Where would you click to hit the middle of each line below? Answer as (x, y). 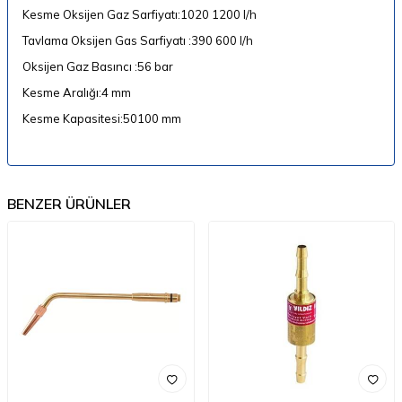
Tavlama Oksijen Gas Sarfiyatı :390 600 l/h (138, 40)
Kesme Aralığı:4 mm (77, 92)
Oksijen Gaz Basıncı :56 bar (98, 66)
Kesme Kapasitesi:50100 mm (102, 118)
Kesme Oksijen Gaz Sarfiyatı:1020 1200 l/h (140, 14)
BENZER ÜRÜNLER (69, 203)
